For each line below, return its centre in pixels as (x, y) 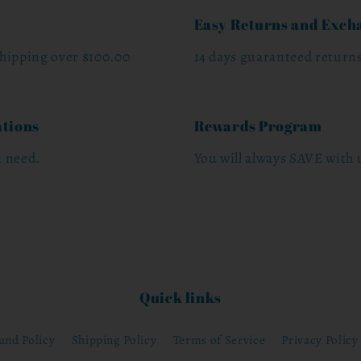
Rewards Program (258, 125)
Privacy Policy (320, 339)
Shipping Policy (114, 339)
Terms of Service (219, 339)
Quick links (180, 298)
